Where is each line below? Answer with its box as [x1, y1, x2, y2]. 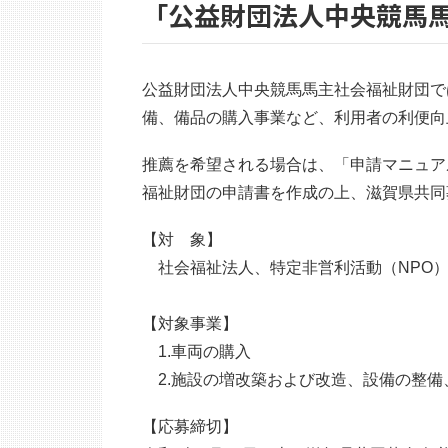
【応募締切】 [142, 418, 238, 436]
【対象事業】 [142, 315, 238, 333]
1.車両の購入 [142, 343, 251, 361]
